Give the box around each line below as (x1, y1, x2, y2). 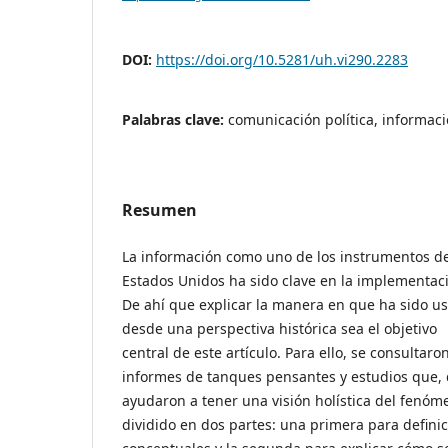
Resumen (122, 199, 197, 222)
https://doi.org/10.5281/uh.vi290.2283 (156, 50, 408, 70)
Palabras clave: (122, 110, 228, 130)
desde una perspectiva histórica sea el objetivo (122, 319, 437, 339)
